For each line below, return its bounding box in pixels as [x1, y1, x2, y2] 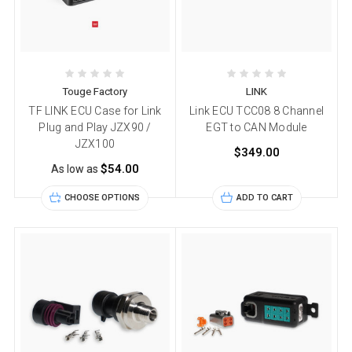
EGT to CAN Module [206, 120, 307, 134]
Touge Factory [62, 85, 127, 97]
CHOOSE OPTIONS [64, 192, 141, 203]
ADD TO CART [236, 192, 293, 203]
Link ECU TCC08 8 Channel [189, 104, 324, 117]
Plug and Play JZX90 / [38, 120, 152, 134]
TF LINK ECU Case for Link [28, 104, 162, 117]
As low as [50, 162, 101, 175]
